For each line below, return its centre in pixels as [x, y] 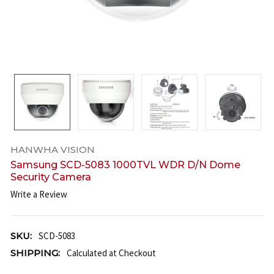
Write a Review [39, 194]
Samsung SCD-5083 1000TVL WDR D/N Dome [125, 165]
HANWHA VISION [52, 149]
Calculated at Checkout [111, 253]
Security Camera [50, 177]
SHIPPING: [35, 253]
